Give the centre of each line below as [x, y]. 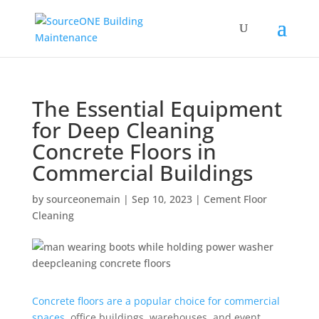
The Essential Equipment [157, 109]
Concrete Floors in [124, 151]
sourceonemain [83, 199]
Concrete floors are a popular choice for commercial [156, 301]
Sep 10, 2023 [162, 199]
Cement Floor [235, 199]
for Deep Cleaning [122, 130]
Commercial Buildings [142, 173]
